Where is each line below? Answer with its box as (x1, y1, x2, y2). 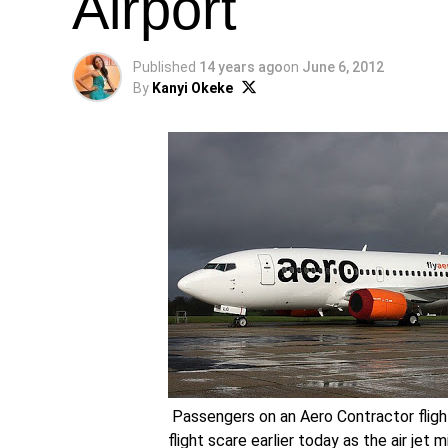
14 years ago (199, 59, 283, 75)
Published (133, 59, 196, 75)
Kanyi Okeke (152, 80, 233, 96)
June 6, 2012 (302, 59, 384, 75)
